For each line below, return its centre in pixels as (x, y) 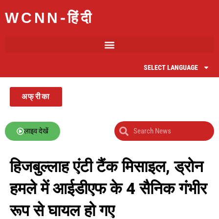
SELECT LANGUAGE (171, 67)
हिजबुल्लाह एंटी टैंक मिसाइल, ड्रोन (107, 166)
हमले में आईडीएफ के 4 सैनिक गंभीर (108, 188)
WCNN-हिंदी (49, 19)
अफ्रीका (36, 97)
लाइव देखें (36, 131)
